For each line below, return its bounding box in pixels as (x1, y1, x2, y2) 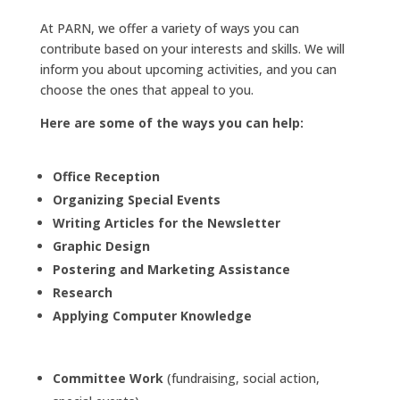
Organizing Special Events (52, 190, 221, 208)
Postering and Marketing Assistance (52, 260, 290, 278)
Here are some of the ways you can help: (39, 113, 304, 131)
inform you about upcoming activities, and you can (39, 60, 337, 78)
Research (52, 283, 112, 301)
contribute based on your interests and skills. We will (39, 39, 345, 57)
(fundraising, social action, (162, 369, 320, 387)
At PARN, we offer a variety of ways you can (39, 19, 299, 37)
